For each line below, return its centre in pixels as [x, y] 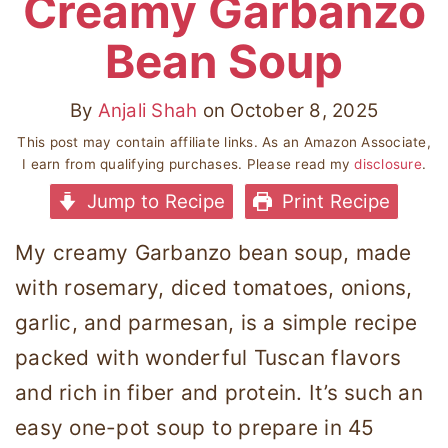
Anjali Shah [147, 110]
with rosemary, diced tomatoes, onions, [214, 287]
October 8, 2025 [304, 110]
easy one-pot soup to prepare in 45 [195, 427]
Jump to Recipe [153, 201]
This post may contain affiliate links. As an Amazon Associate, [224, 141]
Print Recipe [333, 201]
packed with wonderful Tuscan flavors [208, 357]
